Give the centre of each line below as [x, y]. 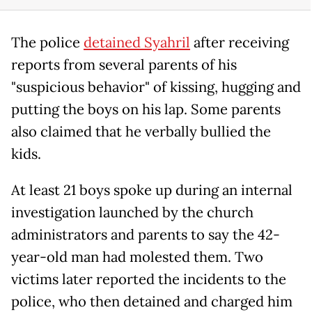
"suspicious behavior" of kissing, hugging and [156, 87]
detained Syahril [137, 43]
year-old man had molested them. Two [137, 257]
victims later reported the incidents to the [149, 280]
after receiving [240, 43]
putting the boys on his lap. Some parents [146, 110]
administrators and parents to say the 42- [146, 235]
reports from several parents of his [124, 65]
